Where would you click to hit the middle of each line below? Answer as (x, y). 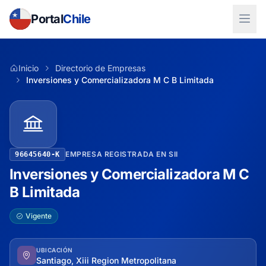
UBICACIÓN (55, 250)
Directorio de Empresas (100, 68)
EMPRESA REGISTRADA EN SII (122, 154)
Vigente (39, 216)
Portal (47, 19)
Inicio (28, 68)
